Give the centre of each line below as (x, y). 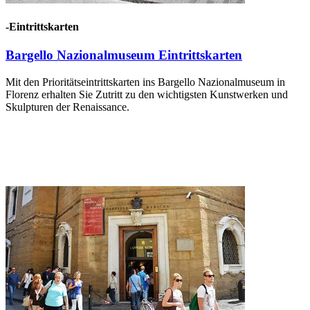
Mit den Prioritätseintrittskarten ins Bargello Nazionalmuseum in (145, 82)
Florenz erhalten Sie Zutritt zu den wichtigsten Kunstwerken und (147, 95)
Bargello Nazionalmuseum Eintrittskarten (124, 55)
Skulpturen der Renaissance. (67, 107)
